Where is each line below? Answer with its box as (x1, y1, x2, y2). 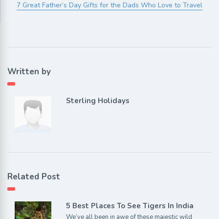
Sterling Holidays (66, 95, 130, 106)
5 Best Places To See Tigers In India (66, 201, 194, 211)
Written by (7, 66, 51, 77)
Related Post (7, 171, 60, 183)
